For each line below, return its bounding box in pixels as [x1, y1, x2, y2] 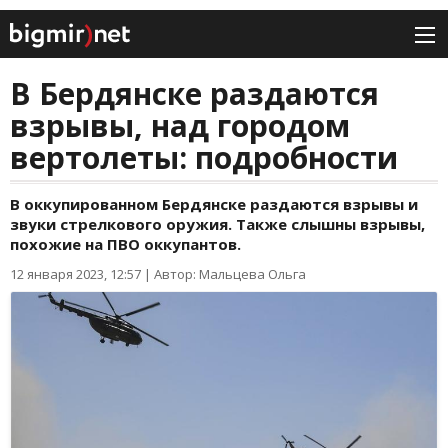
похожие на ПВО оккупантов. [10, 234, 241, 255]
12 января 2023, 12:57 [10, 265, 141, 284]
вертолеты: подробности [10, 137, 398, 179]
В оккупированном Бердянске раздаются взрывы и [10, 194, 418, 215]
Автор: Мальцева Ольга [154, 265, 306, 284]
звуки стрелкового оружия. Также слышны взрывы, [10, 214, 425, 235]
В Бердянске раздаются [10, 73, 379, 115]
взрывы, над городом [10, 105, 350, 147]
